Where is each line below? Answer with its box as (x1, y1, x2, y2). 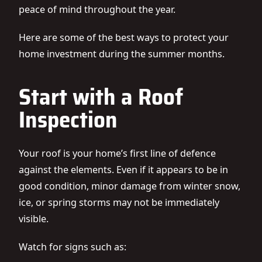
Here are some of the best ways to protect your (19, 31, 229, 44)
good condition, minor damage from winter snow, (19, 180, 240, 192)
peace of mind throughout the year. (19, 3, 175, 16)
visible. (19, 212, 49, 225)
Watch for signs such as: (19, 240, 126, 253)
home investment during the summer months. (19, 47, 225, 60)
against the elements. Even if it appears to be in (19, 163, 228, 176)
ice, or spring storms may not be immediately (19, 196, 219, 209)
